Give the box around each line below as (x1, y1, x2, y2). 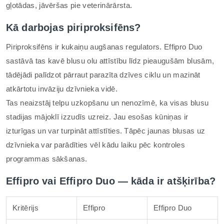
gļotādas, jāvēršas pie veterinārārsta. (6, 1, 132, 9)
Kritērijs (12, 203, 38, 212)
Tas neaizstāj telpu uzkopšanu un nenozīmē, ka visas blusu (6, 98, 209, 107)
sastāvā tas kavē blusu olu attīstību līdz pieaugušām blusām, (6, 56, 214, 65)
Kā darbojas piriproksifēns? (6, 22, 141, 33)
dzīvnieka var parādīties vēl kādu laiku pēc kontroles (6, 140, 185, 149)
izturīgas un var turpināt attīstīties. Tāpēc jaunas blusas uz (6, 126, 205, 135)
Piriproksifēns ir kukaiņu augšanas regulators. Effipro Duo (6, 42, 202, 51)
